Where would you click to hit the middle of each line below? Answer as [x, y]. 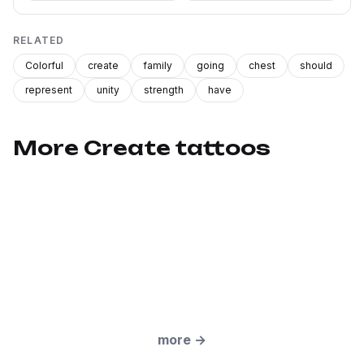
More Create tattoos [142, 148]
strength [164, 90]
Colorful [44, 65]
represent [49, 90]
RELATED [39, 40]
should [316, 65]
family [158, 65]
